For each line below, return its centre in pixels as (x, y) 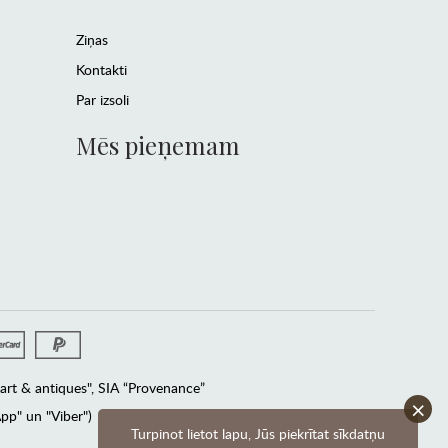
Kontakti (101, 70)
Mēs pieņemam (157, 145)
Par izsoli (102, 100)
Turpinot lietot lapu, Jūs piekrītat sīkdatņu (258, 433)
